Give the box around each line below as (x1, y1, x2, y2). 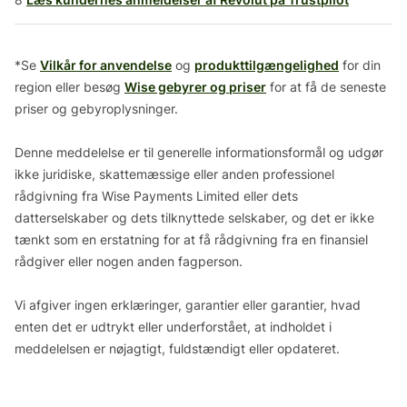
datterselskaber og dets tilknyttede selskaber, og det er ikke (15, 209, 374, 225)
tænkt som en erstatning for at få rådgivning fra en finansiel (15, 231, 368, 247)
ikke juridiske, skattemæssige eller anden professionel (15, 165, 334, 182)
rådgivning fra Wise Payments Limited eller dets (15, 187, 298, 203)
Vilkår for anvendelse (40, 56, 172, 73)
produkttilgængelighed (194, 56, 339, 73)
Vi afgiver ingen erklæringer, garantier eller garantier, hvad (15, 296, 361, 313)
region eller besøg (15, 78, 124, 94)
